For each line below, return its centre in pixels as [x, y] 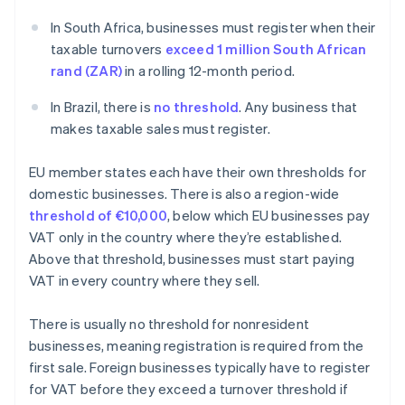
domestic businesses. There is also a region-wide [184, 194]
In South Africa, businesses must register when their [213, 28]
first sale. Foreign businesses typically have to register [200, 367]
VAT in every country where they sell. [145, 281]
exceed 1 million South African [266, 49]
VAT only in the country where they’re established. [186, 237]
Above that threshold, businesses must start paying [192, 259]
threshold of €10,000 [98, 216]
